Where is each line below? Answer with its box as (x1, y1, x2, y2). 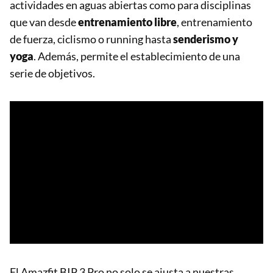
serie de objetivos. (10, 66, 95, 80)
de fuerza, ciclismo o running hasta (10, 32, 173, 46)
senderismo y (173, 32, 238, 46)
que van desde (10, 15, 76, 29)
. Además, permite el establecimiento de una (34, 49, 240, 63)
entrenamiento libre (76, 15, 177, 29)
